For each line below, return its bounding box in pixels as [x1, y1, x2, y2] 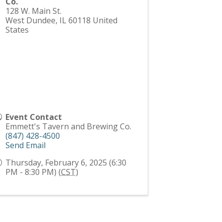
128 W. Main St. [5, 5, 62, 16]
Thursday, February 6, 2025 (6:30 [5, 157, 127, 168]
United [93, 14, 118, 26]
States [5, 24, 29, 35]
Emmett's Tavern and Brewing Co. [5, 120, 132, 132]
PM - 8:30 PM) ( [5, 166, 61, 177]
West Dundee [5, 14, 56, 26]
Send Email [5, 139, 46, 151]
